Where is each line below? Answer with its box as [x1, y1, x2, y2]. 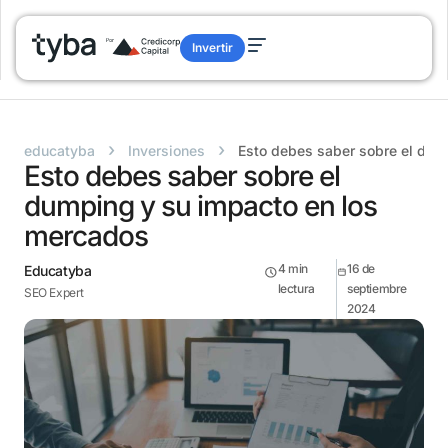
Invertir [192, 40, 233, 55]
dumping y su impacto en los [24, 189, 377, 223]
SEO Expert [24, 285, 84, 300]
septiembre [346, 281, 407, 296]
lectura [277, 281, 315, 296]
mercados [24, 219, 148, 253]
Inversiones [128, 142, 205, 159]
